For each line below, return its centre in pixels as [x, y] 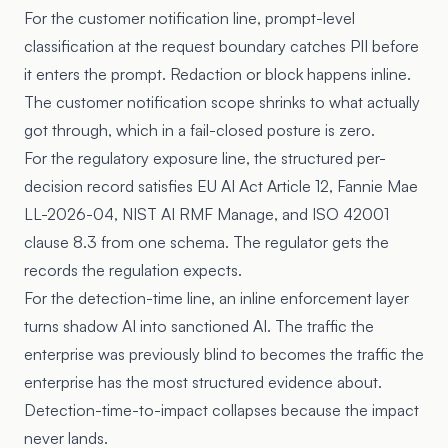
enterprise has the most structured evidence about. [203, 382]
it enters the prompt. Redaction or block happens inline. [217, 74]
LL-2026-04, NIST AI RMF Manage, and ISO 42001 [206, 214]
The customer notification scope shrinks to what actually [222, 102]
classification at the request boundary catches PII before [221, 46]
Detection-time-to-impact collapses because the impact [221, 410]
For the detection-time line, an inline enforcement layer [216, 298]
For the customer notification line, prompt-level [189, 18]
